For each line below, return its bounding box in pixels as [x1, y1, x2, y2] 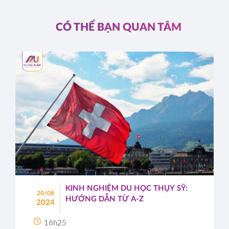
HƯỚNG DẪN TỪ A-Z [65, 195, 144, 203]
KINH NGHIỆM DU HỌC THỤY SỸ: [65, 185, 188, 193]
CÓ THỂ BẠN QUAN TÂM [55, 21, 181, 33]
